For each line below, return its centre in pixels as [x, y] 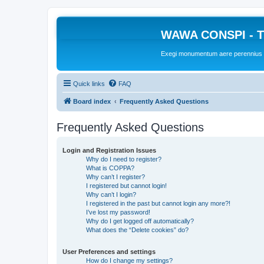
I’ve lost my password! [118, 212]
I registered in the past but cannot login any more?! [158, 203]
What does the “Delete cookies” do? [137, 230]
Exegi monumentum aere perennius [212, 54]
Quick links [89, 83]
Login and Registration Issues [109, 150]
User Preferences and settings [109, 251]
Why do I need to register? [124, 159]
